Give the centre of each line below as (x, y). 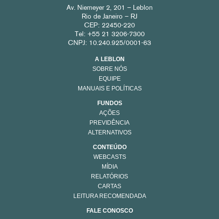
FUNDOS (109, 103)
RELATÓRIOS (109, 177)
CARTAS (109, 186)
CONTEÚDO (109, 147)
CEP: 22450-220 (109, 26)
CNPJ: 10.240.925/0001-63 (109, 44)
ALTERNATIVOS (109, 133)
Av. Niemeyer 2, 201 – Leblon (109, 8)
